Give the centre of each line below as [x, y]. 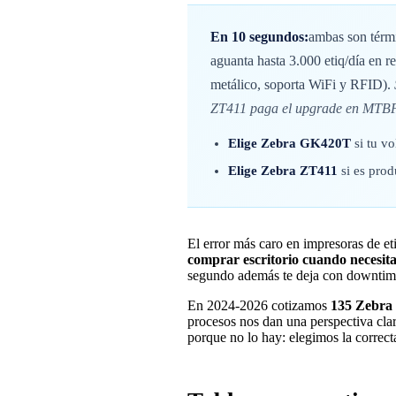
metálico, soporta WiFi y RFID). [302, 84]
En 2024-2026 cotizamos [259, 305]
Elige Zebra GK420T [289, 143]
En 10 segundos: [259, 36]
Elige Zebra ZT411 [283, 170]
